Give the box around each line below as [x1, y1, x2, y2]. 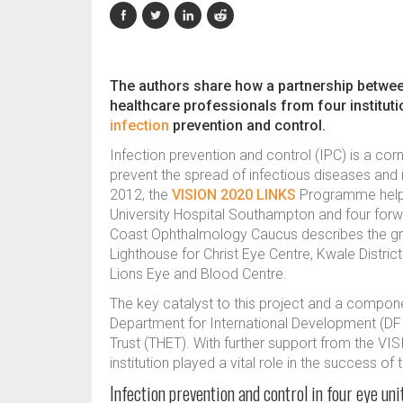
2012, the [110, 186, 172, 203]
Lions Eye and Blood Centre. [110, 265, 287, 282]
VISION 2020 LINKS [172, 186, 296, 203]
